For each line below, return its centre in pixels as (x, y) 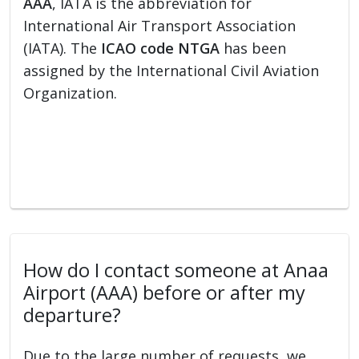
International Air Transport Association (160, 25)
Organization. (71, 93)
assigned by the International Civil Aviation (171, 70)
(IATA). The (63, 48)
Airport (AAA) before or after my (165, 292)
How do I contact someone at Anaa (176, 270)
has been (253, 48)
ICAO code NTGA (161, 48)
